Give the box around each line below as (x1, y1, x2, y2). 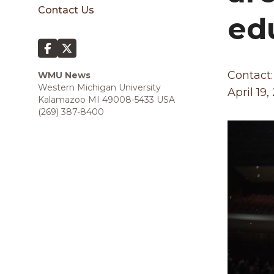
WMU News (38, 70, 91, 81)
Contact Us (38, 4, 94, 16)
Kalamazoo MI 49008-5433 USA (38, 94, 175, 105)
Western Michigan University (38, 82, 161, 93)
